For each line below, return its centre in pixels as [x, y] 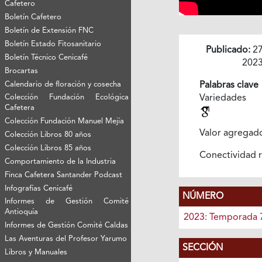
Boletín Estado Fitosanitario [53, 44]
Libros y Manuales [36, 253]
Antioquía [22, 212]
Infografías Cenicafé [39, 189]
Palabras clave [229, 86]
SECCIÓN [202, 248]
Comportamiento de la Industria [61, 162]
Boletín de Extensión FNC [49, 31]
